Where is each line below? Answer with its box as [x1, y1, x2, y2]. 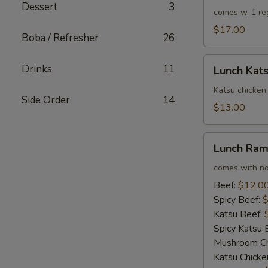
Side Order [22, 93, 70, 107]
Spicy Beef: [214, 193, 263, 206]
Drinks [22, 62, 52, 76]
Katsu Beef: [214, 208, 264, 221]
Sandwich [203, 98, 243, 111]
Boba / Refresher [22, 31, 99, 45]
